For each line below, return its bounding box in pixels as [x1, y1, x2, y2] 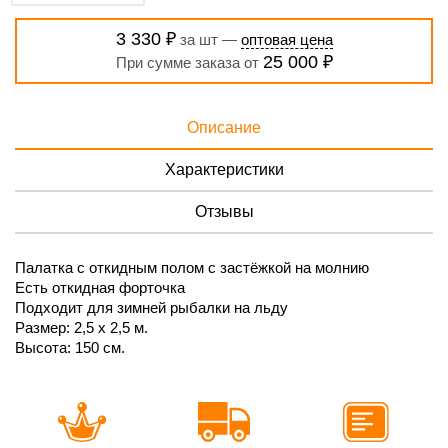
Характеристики [164, 160, 284, 178]
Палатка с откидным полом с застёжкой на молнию [15, 258, 369, 276]
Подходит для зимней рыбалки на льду [15, 298, 288, 316]
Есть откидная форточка [15, 278, 185, 296]
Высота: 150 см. [15, 338, 125, 356]
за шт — [175, 30, 241, 48]
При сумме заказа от [115, 53, 263, 71]
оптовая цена [240, 30, 333, 48]
